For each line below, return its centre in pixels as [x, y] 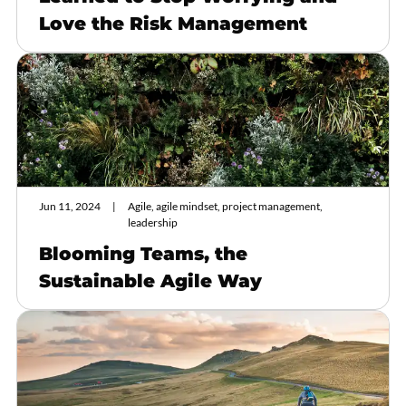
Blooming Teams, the [143, 254]
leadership [152, 223]
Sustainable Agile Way [150, 281]
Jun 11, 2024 [70, 207]
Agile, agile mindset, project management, [225, 207]
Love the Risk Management [173, 24]
